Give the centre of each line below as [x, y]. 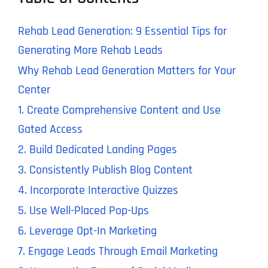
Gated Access [50, 130]
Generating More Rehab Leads [90, 51]
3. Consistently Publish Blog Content [105, 170]
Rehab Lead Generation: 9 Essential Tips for [122, 31]
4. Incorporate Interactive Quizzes [98, 191]
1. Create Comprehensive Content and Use [119, 110]
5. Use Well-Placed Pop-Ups [83, 211]
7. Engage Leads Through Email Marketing [118, 252]
